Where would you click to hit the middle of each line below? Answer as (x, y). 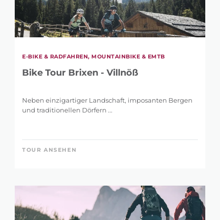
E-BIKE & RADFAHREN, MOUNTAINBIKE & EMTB (94, 57)
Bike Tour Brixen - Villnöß (80, 73)
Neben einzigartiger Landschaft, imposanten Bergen (107, 100)
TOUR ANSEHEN (50, 150)
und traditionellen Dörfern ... (67, 110)
